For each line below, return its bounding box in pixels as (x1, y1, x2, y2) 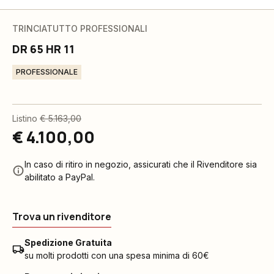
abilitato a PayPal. (24, 172, 95, 182)
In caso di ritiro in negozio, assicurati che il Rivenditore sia (24, 159, 257, 169)
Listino (12, 113, 37, 124)
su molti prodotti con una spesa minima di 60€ (24, 250, 209, 261)
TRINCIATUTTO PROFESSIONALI (12, 23, 147, 34)
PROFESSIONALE (16, 67, 78, 76)
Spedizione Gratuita (24, 237, 112, 248)
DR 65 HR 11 (12, 42, 75, 56)
